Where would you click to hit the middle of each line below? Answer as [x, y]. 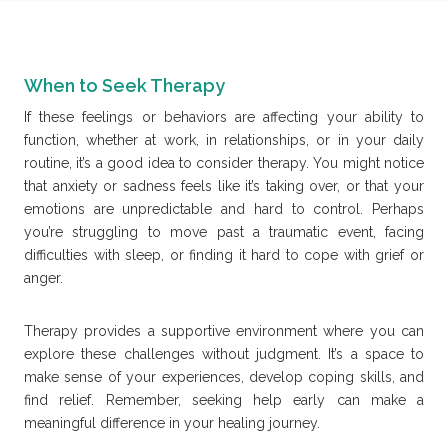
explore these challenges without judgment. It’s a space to [224, 353]
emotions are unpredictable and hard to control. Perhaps [224, 208]
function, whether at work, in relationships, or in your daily [224, 139]
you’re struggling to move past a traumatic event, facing [224, 231]
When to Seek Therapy [124, 85]
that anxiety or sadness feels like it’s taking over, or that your [224, 185]
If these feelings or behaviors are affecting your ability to [224, 116]
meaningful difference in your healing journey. [172, 422]
